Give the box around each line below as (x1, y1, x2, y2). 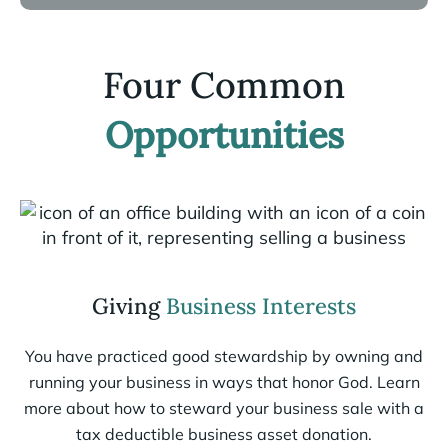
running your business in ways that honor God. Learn (28, 371, 420, 392)
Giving (92, 291, 166, 320)
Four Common (103, 61, 345, 108)
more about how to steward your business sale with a (24, 397, 424, 418)
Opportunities (104, 111, 344, 158)
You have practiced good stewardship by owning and (25, 345, 423, 366)
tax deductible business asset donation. (76, 423, 372, 444)
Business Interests (166, 291, 356, 320)
